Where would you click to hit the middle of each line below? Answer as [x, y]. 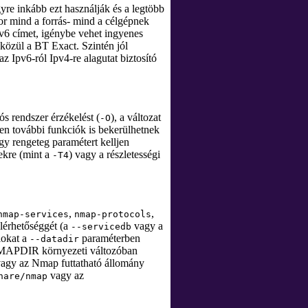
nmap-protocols [113, 214]
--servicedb [101, 227]
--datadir [54, 239]
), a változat [136, 117]
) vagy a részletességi [114, 154]
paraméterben [110, 238]
